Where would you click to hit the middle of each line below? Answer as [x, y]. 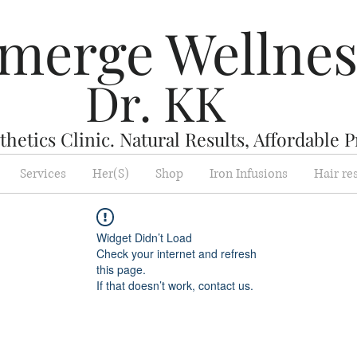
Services [43, 174]
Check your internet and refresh [177, 253]
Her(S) [110, 174]
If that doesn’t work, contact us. [175, 285]
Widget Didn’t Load [144, 237]
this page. [121, 269]
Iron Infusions [248, 174]
